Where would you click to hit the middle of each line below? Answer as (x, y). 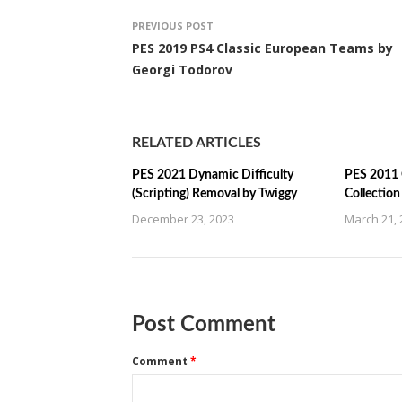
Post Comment (204, 324)
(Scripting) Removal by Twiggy (214, 193)
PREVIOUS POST (173, 25)
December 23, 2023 (183, 218)
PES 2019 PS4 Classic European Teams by (262, 48)
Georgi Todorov (182, 69)
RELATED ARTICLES (197, 142)
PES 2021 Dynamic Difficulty (213, 175)
